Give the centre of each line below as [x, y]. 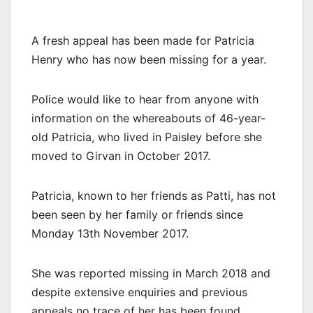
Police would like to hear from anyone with [145, 99]
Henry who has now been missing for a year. [149, 59]
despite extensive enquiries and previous [139, 292]
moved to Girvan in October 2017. [121, 155]
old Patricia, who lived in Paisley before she [147, 137]
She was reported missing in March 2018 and [151, 273]
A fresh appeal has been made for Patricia [143, 40]
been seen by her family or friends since [137, 214]
